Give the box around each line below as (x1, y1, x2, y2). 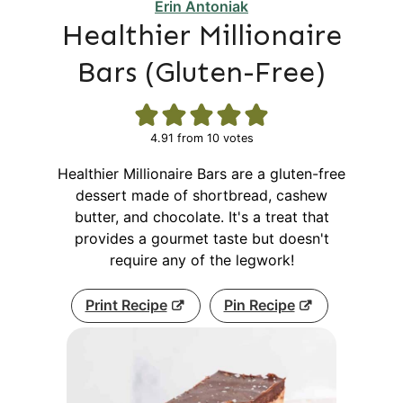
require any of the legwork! (109, 251, 294, 269)
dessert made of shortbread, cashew (76, 186, 327, 204)
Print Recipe (85, 296, 167, 314)
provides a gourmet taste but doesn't (74, 229, 329, 247)
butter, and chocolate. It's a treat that (74, 208, 329, 226)
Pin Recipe (223, 296, 295, 314)
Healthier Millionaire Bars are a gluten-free (58, 165, 345, 183)
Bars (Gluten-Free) (77, 55, 326, 89)
